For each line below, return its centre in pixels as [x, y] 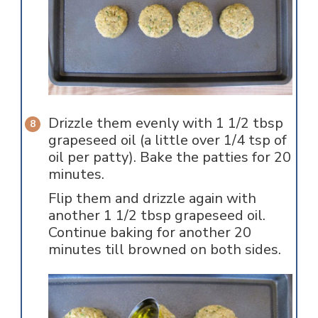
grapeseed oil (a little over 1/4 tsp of [167, 141]
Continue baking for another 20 [149, 233]
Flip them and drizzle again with [152, 199]
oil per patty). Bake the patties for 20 [169, 158]
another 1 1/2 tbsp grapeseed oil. [157, 216]
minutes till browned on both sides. [164, 250]
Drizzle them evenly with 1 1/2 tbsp [165, 124]
